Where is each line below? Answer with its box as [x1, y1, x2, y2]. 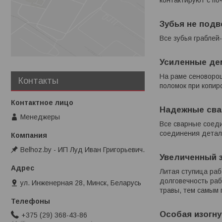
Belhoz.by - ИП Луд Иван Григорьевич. [20, 146, 145, 154]
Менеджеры [20, 112, 60, 121]
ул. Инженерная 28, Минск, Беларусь [20, 178, 141, 187]
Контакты [18, 75, 58, 86]
